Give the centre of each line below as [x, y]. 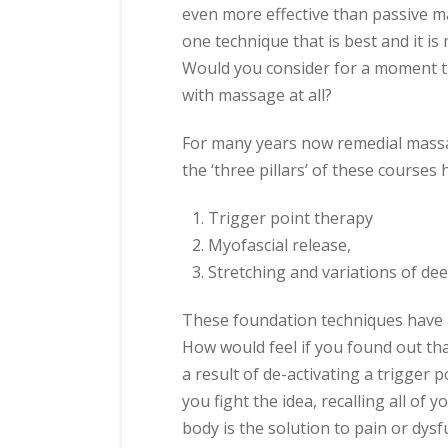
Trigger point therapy [291, 217]
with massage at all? [257, 94]
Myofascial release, [280, 244]
